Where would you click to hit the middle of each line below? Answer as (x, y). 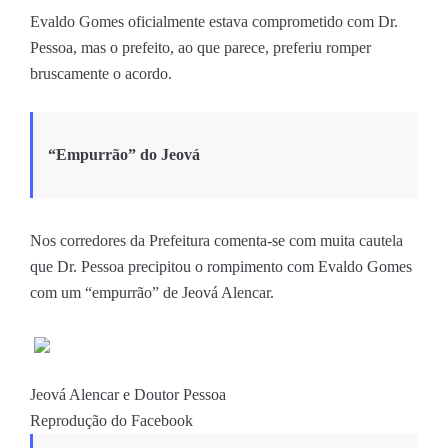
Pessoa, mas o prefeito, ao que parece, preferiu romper (200, 47)
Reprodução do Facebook (111, 420)
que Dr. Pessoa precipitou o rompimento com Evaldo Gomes (221, 266)
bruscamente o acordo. (101, 73)
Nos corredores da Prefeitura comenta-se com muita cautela (216, 240)
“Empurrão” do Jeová (124, 154)
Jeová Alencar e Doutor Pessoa (128, 394)
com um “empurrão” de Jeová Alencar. (152, 292)
